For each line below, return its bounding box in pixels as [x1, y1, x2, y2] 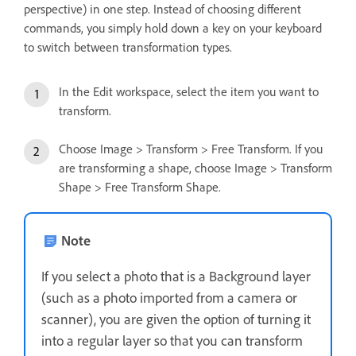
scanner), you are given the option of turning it [41, 310, 311, 328]
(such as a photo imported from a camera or [41, 288, 297, 307]
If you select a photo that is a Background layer [41, 267, 311, 285]
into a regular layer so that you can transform [41, 331, 303, 350]
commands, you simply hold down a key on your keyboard [24, 20, 322, 37]
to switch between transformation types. [24, 39, 232, 56]
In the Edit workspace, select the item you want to [59, 83, 319, 100]
